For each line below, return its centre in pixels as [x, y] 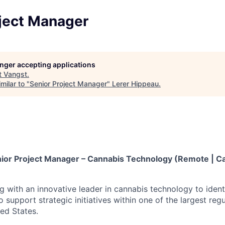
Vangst [15, 74]
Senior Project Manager [68, 83]
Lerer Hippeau [135, 83]
